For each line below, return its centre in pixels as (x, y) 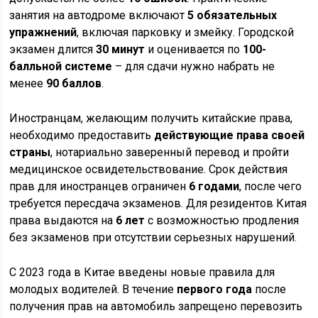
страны (30, 152)
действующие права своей (230, 135)
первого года (215, 289)
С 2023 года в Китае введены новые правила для (142, 272)
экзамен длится (53, 49)
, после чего (271, 186)
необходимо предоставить (82, 135)
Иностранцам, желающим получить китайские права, (151, 118)
